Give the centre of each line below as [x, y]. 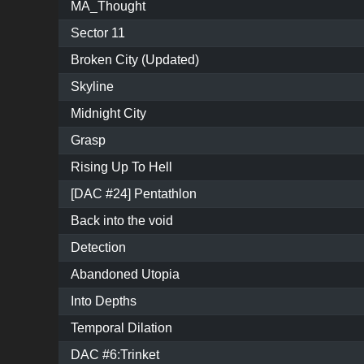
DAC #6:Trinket [115, 355]
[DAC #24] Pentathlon [134, 194]
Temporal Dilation [121, 328]
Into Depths [104, 301]
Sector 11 [98, 33]
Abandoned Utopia [125, 275]
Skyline [92, 87]
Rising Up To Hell [121, 167]
